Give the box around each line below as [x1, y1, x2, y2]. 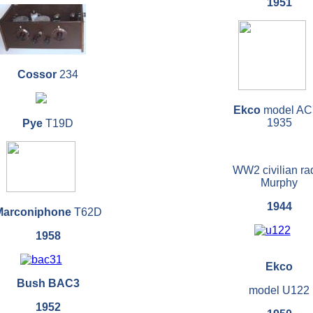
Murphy [261, 177, 298, 189]
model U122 [249, 284, 310, 297]
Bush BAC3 [16, 277, 80, 290]
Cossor [17, 68, 59, 81]
